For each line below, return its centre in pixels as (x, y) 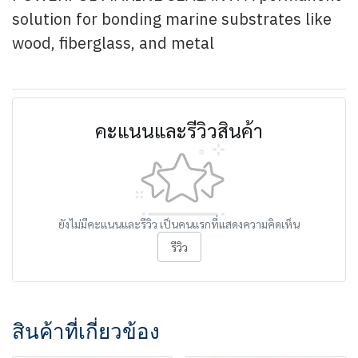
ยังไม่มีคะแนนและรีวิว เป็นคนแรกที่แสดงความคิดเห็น (179, 224)
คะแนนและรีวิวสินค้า (179, 130)
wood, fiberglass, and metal (113, 44)
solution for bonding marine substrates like (172, 20)
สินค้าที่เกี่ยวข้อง (86, 332)
